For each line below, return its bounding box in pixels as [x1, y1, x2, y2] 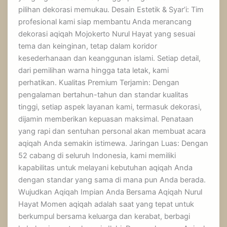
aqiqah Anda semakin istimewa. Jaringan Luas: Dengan [18, 139, 209, 148]
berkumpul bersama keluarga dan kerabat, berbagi [18, 212, 191, 221]
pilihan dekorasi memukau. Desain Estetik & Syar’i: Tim [18, 5, 204, 15]
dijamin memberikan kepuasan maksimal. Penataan [18, 115, 194, 124]
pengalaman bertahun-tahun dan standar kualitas [18, 90, 189, 100]
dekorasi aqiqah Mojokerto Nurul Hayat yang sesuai [18, 29, 196, 39]
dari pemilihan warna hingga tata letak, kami [18, 66, 169, 75]
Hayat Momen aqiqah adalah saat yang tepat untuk [18, 200, 195, 209]
